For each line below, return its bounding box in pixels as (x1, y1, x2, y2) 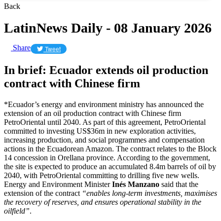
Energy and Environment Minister (4, 180, 112, 188)
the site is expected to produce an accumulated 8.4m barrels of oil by (4, 162, 216, 171)
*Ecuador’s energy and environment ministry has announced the (4, 100, 204, 109)
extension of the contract (4, 188, 82, 197)
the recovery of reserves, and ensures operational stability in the (4, 197, 201, 206)
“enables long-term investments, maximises (82, 188, 217, 197)
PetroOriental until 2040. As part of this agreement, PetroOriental (4, 117, 206, 126)
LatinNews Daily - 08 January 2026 (4, 20, 212, 36)
